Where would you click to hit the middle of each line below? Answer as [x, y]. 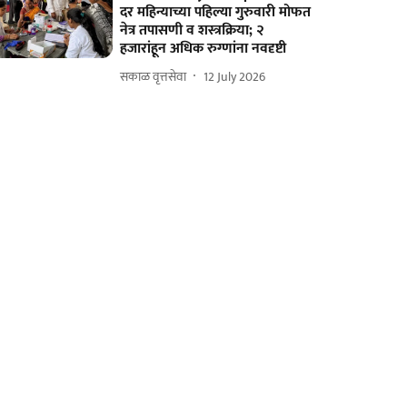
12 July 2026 [235, 76]
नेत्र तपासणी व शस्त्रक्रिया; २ [193, 31]
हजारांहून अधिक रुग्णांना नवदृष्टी [203, 49]
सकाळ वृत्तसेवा [154, 76]
